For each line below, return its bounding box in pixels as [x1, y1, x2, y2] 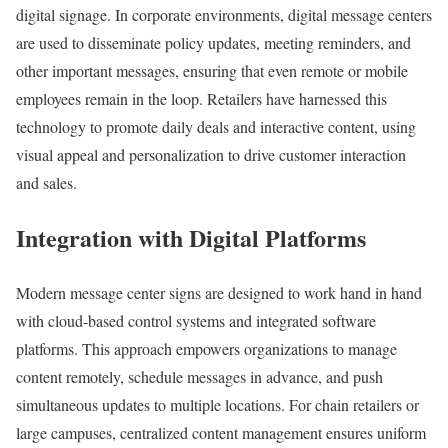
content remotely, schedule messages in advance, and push [16, 366, 383, 388]
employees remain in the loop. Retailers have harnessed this [16, 88, 387, 110]
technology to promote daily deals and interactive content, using [16, 116, 416, 138]
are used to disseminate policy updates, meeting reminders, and [16, 32, 411, 54]
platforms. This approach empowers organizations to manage [16, 338, 397, 360]
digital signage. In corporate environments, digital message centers [16, 4, 432, 26]
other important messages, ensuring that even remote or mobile [16, 60, 408, 82]
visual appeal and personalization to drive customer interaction [16, 144, 406, 166]
